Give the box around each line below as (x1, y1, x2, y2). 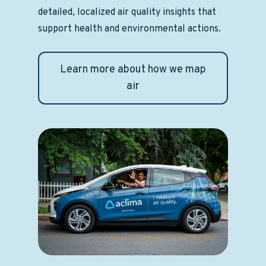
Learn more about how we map (60, 62, 206, 77)
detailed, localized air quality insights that (38, 7, 216, 19)
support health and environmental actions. (38, 23, 221, 36)
